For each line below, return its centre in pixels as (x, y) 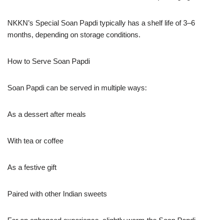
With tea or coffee (35, 140)
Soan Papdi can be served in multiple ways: (77, 87)
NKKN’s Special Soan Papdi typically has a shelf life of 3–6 (101, 23)
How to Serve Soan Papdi (49, 61)
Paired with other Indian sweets (57, 193)
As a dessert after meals (47, 114)
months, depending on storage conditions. (74, 34)
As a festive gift (32, 167)
